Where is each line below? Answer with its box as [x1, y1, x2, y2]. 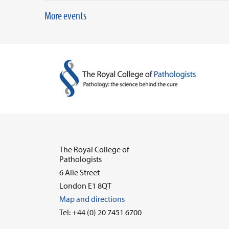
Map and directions [59, 194, 125, 204]
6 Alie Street [59, 167, 100, 177]
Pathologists [59, 154, 102, 164]
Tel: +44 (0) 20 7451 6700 [59, 207, 142, 217]
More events [44, 8, 86, 22]
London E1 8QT [59, 180, 111, 191]
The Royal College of [59, 144, 129, 154]
